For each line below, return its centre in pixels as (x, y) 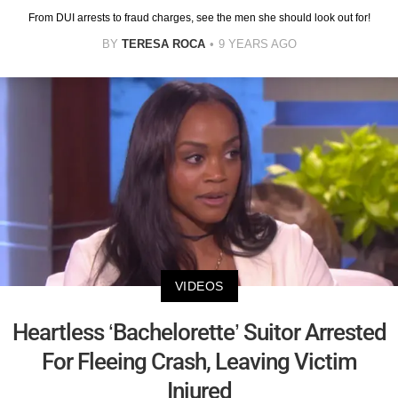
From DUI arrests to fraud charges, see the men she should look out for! (199, 18)
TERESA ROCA (163, 44)
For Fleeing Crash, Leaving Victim (199, 362)
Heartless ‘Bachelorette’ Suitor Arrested (199, 333)
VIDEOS (199, 287)
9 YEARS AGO (257, 44)
